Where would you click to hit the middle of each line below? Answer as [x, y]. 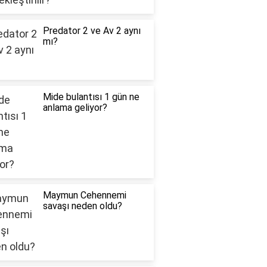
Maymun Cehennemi [84, 195]
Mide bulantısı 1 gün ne [91, 97]
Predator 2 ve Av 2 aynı [91, 31]
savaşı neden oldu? [82, 206]
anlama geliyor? [75, 108]
